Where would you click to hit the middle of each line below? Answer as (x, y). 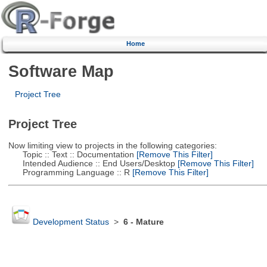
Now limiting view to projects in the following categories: (112, 145)
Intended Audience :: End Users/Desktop (91, 163)
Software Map (61, 71)
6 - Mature (143, 222)
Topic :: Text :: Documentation (71, 154)
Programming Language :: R (69, 172)
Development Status (71, 222)
